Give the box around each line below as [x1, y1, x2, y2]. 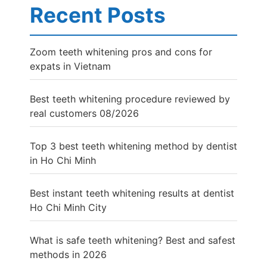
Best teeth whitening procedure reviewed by [30, 93, 230, 105]
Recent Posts [30, 2, 166, 27]
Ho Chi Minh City [30, 201, 107, 213]
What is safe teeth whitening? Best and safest [30, 234, 235, 246]
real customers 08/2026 [30, 107, 139, 119]
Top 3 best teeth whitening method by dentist [30, 140, 237, 152]
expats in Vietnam [30, 60, 111, 72]
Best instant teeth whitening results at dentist [30, 187, 234, 199]
